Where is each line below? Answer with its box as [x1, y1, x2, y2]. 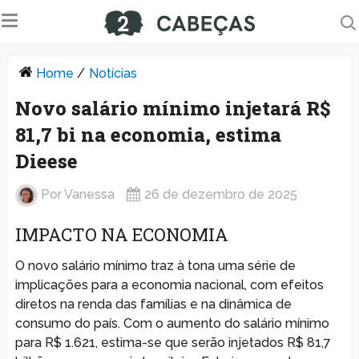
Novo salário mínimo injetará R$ [14, 95, 330, 121]
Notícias [88, 65, 137, 81]
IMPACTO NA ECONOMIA [14, 222, 228, 246]
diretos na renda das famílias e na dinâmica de [14, 296, 292, 312]
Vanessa [63, 186, 115, 202]
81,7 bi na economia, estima [14, 121, 281, 147]
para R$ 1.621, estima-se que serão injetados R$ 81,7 [14, 334, 331, 350]
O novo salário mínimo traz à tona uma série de [14, 257, 296, 273]
